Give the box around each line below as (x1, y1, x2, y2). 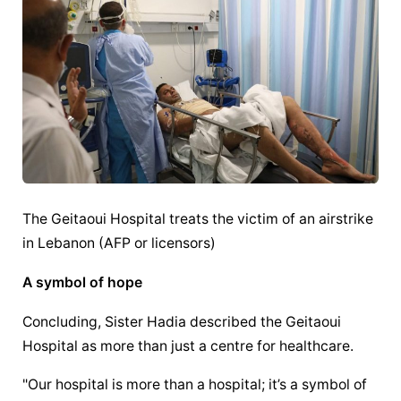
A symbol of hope (22, 273, 143, 291)
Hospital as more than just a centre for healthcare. (22, 337, 354, 354)
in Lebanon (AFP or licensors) (22, 234, 217, 252)
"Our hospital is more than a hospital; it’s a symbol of (22, 376, 368, 394)
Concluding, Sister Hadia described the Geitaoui (22, 312, 342, 330)
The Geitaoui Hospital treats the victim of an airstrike (22, 209, 374, 227)
